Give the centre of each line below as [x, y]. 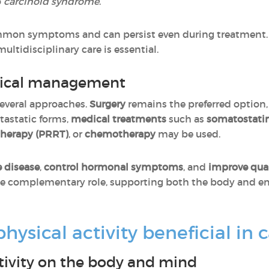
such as [186, 119]
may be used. [188, 134]
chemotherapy [120, 134]
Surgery [107, 104]
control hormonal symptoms [113, 167]
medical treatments [119, 119]
